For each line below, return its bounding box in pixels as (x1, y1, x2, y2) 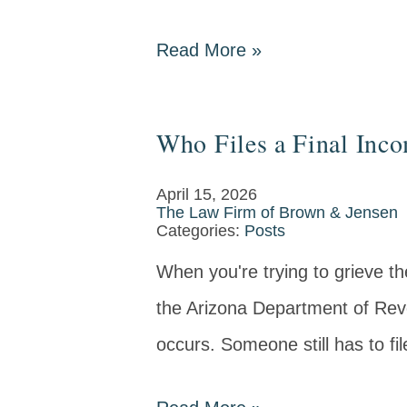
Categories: (156, 222, 244, 240)
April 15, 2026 (156, 185, 257, 203)
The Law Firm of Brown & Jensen (156, 203, 398, 222)
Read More (156, 40, 252, 60)
